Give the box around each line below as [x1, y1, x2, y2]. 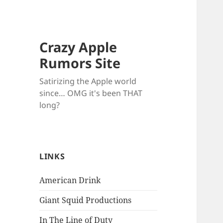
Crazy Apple [39, 38, 117, 57]
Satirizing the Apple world [39, 76, 137, 87]
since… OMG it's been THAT [39, 88, 143, 99]
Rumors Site [39, 54, 121, 73]
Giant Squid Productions [39, 195, 132, 206]
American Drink [39, 175, 101, 186]
